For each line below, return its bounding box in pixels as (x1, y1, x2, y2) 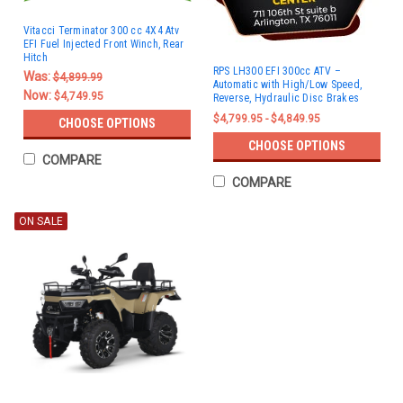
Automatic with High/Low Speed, (212, 78, 362, 91)
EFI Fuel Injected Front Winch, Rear (22, 37, 184, 50)
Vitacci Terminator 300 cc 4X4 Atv (22, 23, 179, 37)
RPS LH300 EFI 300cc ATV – (212, 65, 341, 77)
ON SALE (18, 215, 63, 228)
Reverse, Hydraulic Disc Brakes (212, 92, 359, 104)
